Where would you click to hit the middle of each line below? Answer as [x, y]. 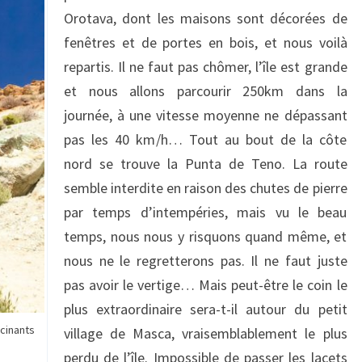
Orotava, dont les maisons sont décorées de [206, 18]
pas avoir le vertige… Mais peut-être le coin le [206, 285]
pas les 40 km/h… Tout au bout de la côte [206, 139]
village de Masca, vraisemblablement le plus [206, 333]
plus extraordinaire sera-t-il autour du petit [206, 309]
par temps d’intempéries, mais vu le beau [206, 212]
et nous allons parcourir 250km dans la [206, 91]
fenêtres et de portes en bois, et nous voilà [206, 42]
